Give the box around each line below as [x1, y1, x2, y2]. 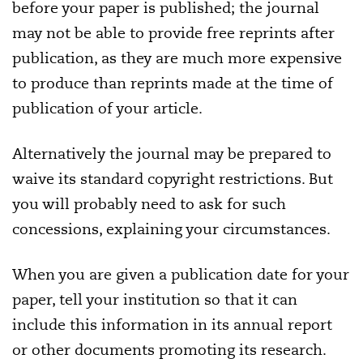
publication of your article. [12, 99, 203, 118]
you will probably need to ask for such [12, 194, 286, 214]
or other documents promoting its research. [12, 340, 327, 360]
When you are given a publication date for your [12, 265, 349, 284]
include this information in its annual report [12, 315, 332, 335]
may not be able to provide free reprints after [12, 23, 335, 43]
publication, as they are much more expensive [12, 49, 342, 68]
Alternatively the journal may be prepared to [12, 144, 331, 164]
